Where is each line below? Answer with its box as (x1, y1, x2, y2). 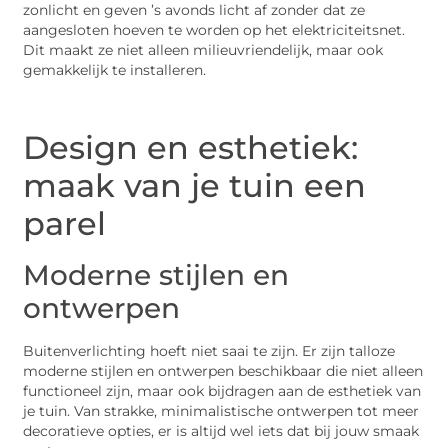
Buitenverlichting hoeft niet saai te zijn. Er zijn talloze (23, 343, 396, 360)
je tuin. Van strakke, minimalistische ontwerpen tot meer (23, 403, 420, 420)
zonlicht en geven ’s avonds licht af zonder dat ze (23, 2, 366, 19)
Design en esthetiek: (23, 128, 359, 168)
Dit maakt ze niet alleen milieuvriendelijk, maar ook (23, 42, 384, 59)
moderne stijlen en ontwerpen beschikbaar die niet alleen (23, 363, 424, 380)
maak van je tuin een (23, 166, 367, 206)
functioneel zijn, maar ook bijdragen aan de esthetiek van (23, 383, 422, 400)
